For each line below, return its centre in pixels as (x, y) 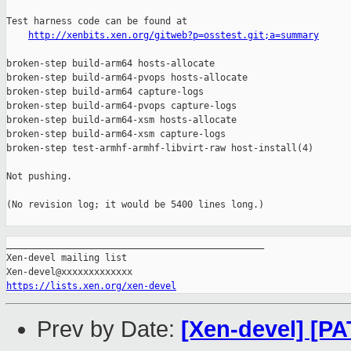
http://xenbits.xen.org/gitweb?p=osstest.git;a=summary (174, 36)
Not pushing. (39, 177)
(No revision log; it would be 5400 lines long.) (135, 205)
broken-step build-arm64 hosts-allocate (110, 64)
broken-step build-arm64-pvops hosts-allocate (127, 78)
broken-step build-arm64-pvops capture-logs (121, 106)
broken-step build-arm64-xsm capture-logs (116, 134)
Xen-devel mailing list (67, 258)
